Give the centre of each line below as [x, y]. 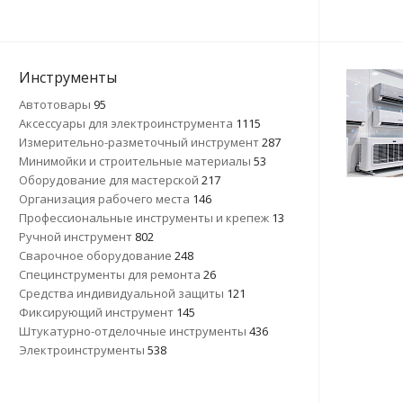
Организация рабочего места [106, 199]
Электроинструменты [83, 350]
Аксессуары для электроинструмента [127, 123]
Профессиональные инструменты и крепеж [145, 218]
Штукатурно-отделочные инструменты [134, 331]
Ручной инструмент [77, 237]
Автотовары [56, 104]
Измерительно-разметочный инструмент [140, 142]
